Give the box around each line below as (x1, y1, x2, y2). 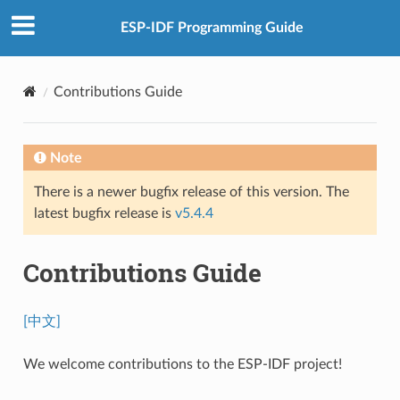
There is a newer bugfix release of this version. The (33, 184, 349, 199)
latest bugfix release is (33, 205, 175, 221)
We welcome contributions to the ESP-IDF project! (22, 356, 342, 371)
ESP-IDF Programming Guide (120, 21, 304, 36)
